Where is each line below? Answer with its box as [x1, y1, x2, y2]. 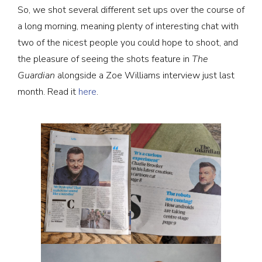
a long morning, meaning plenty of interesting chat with [18, 20, 239, 33]
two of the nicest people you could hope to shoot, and [18, 36, 238, 50]
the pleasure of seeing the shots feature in [18, 53, 192, 66]
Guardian [18, 69, 55, 82]
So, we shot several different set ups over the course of [18, 4, 244, 17]
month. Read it [18, 85, 78, 99]
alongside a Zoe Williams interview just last [55, 69, 235, 82]
